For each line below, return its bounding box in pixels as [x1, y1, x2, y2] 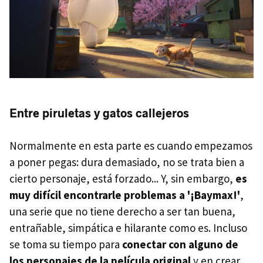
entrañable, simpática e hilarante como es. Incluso [9, 220, 247, 235]
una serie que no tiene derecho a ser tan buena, [9, 204, 235, 218]
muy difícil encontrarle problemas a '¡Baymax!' [9, 187, 240, 202]
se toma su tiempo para [9, 237, 122, 251]
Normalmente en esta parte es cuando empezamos [9, 138, 252, 153]
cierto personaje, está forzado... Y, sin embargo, [9, 171, 235, 186]
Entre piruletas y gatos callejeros [9, 106, 189, 120]
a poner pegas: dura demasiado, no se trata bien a [9, 154, 244, 169]
